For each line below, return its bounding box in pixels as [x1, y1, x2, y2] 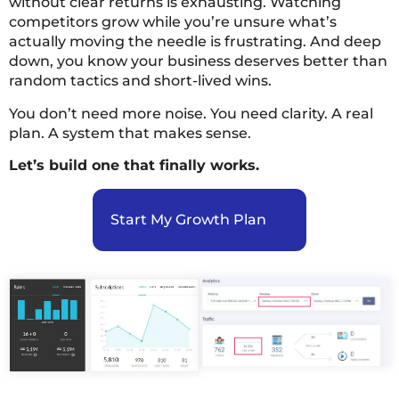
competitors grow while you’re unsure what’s [9, 13, 337, 31]
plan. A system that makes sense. [9, 124, 251, 142]
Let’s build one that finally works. [9, 157, 259, 175]
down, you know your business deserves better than [9, 53, 387, 70]
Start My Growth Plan [110, 210, 266, 228]
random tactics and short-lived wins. [9, 72, 272, 90]
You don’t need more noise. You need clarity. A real [9, 104, 373, 122]
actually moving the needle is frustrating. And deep [9, 33, 381, 51]
